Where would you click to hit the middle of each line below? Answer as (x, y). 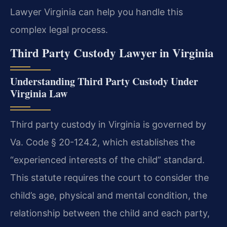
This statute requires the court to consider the (109, 178)
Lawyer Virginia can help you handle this (97, 12)
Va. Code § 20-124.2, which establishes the (103, 142)
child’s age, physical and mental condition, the (109, 196)
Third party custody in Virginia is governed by (108, 125)
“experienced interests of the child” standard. (107, 160)
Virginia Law (39, 94)
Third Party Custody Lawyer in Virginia (112, 53)
